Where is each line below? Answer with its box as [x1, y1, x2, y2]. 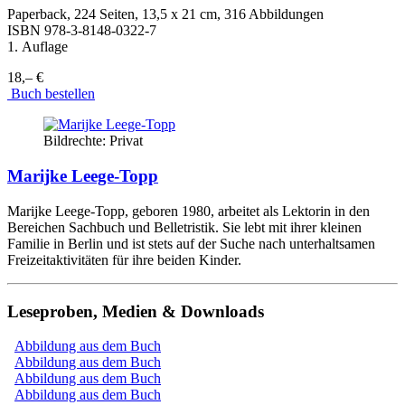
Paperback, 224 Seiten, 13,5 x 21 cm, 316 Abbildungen [7, 6, 324, 23]
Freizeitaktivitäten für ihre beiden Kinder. [7, 251, 241, 268]
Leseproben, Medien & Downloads [7, 301, 264, 321]
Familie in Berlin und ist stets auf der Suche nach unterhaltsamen [7, 235, 375, 251]
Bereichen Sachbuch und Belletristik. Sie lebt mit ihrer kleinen [7, 219, 362, 235]
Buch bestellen [7, 86, 95, 102]
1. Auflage [7, 39, 68, 55]
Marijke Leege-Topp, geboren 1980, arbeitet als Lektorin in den [7, 202, 370, 219]
